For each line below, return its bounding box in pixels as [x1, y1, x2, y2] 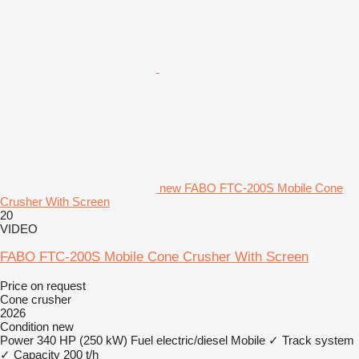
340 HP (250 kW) [37, 333, 127, 347]
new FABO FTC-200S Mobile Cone [159, 180, 343, 195]
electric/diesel [156, 333, 228, 347]
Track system [282, 333, 354, 347]
